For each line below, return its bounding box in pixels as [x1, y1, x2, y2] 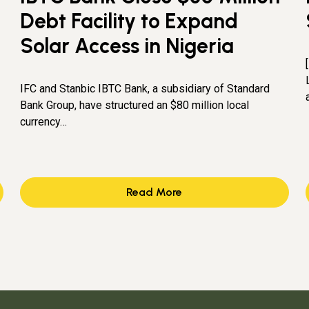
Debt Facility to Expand [20, 8, 239, 34]
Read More [126, 185, 183, 199]
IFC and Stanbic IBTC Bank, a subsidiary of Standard [20, 81, 270, 95]
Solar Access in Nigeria [20, 32, 235, 59]
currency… [20, 114, 68, 128]
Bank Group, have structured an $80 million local [20, 98, 250, 112]
